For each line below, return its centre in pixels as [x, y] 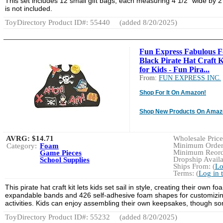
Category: [22, 146]
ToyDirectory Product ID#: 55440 [57, 22]
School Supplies [65, 160]
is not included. [29, 8]
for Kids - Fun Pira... [174, 69]
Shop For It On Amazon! [173, 92]
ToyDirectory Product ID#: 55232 [57, 217]
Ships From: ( [194, 166]
